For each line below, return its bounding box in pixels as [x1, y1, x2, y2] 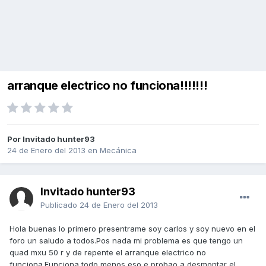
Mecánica [100, 145, 137, 156]
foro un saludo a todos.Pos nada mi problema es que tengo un [9, 236, 243, 246]
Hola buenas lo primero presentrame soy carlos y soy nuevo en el [9, 224, 255, 234]
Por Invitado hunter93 [7, 134, 95, 144]
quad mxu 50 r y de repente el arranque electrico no [9, 248, 206, 258]
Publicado [40, 200, 80, 210]
